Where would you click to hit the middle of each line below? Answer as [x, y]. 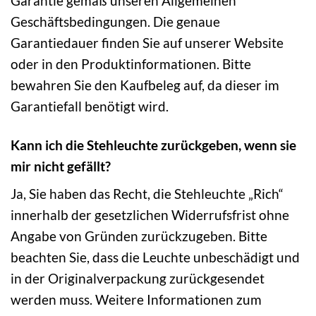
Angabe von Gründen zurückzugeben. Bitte [139, 236]
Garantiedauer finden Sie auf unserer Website [147, 42]
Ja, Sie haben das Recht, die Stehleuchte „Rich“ [147, 194]
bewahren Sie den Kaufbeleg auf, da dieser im [145, 85]
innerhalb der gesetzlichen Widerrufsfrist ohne [150, 215]
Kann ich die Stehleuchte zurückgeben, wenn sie [153, 145]
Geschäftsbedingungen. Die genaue [115, 21]
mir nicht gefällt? [61, 166]
